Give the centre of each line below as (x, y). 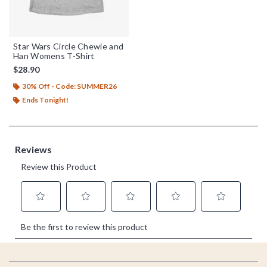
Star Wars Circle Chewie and (69, 46)
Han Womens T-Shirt (54, 55)
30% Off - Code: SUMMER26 (69, 86)
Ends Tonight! (45, 100)
